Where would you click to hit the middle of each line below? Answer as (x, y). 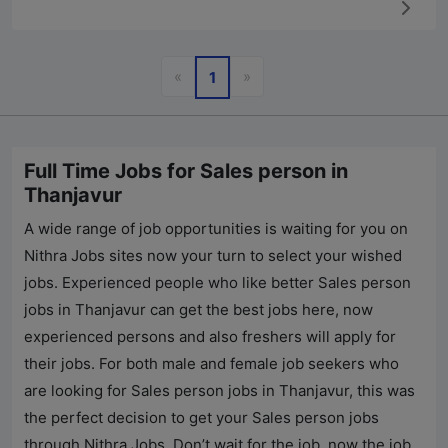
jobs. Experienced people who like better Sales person (217, 283)
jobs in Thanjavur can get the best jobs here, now (198, 310)
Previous (212, 76)
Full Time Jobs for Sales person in (186, 171)
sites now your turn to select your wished (253, 256)
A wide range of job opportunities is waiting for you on (216, 229)
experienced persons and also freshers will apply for (210, 337)
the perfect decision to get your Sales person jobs (201, 418)
